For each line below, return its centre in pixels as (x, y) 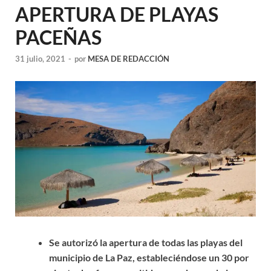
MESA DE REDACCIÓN (129, 59)
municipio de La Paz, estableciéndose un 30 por (149, 257)
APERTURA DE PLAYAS (117, 14)
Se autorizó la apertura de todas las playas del (146, 242)
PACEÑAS (58, 37)
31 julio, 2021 (40, 59)
